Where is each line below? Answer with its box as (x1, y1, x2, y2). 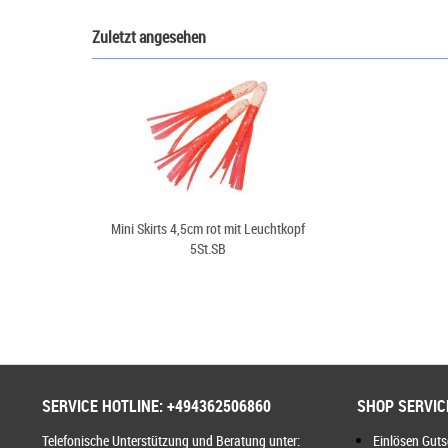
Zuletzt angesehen (92, 26, 206, 48)
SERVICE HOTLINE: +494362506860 (42, 395, 271, 417)
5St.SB (190, 239, 226, 258)
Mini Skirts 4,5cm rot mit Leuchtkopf (111, 219, 305, 238)
